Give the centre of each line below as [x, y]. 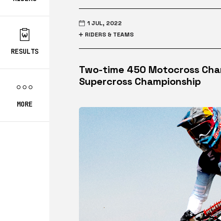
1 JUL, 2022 [105, 23]
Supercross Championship [140, 81]
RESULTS [25, 51]
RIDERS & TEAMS [109, 35]
